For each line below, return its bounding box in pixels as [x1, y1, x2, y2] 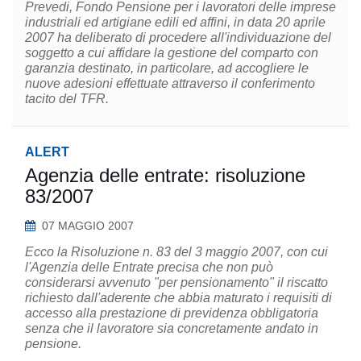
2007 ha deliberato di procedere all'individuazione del [25, 31, 331, 44]
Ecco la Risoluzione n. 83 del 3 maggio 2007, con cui [25, 245, 328, 259]
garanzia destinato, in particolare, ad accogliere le [25, 61, 309, 75]
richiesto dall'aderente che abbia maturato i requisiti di [25, 291, 332, 305]
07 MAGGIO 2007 [42, 219, 134, 232]
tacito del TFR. [25, 92, 109, 106]
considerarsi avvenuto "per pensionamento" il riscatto [25, 276, 328, 289]
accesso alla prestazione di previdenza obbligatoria [25, 306, 318, 320]
